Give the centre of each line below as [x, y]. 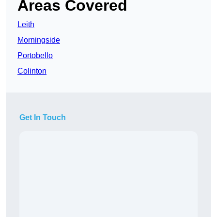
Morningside [39, 40]
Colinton [32, 71]
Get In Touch [43, 118]
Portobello [35, 56]
